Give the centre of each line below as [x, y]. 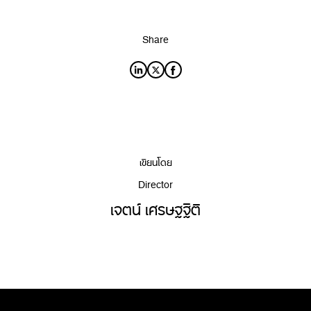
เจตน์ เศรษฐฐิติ [155, 205]
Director [155, 182]
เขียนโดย [155, 160]
